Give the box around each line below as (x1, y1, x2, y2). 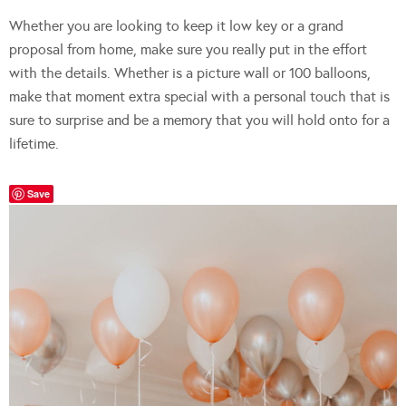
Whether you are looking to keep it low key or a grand (9, 16, 343, 34)
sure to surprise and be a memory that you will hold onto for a (9, 111, 390, 129)
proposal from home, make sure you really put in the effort (9, 40, 367, 58)
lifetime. (9, 134, 59, 152)
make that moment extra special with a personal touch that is (9, 87, 390, 105)
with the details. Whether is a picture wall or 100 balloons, (9, 63, 371, 82)
